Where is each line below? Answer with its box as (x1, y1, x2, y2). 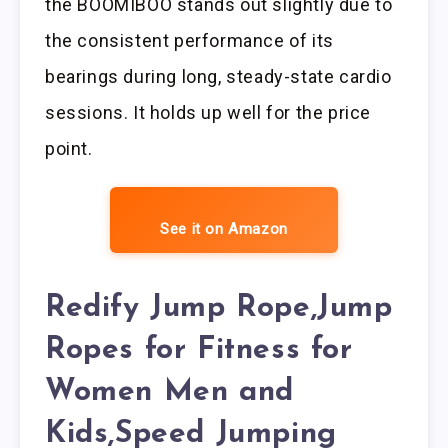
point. (45, 138, 93, 160)
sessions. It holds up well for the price (45, 102, 372, 124)
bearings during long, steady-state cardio (45, 66, 392, 88)
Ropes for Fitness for (45, 334, 353, 366)
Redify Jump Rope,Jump (45, 292, 393, 324)
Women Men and (45, 376, 294, 408)
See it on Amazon (160, 220, 288, 239)
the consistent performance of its (45, 30, 334, 52)
